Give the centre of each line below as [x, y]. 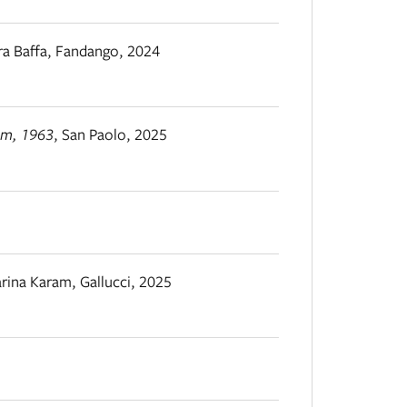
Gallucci [105, 281]
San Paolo [94, 134]
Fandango [87, 50]
